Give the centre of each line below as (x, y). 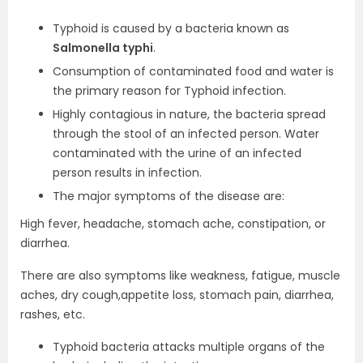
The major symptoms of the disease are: (169, 196)
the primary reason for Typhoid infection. (169, 91)
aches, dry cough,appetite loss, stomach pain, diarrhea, (177, 295)
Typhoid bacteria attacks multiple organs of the (189, 347)
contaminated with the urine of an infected (177, 153)
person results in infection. (127, 173)
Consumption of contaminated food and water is (193, 71)
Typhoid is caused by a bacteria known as (171, 28)
